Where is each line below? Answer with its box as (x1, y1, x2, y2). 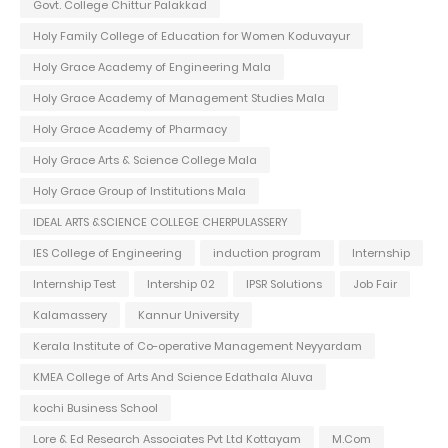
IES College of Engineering (33, 244, 182, 261)
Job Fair (353, 275, 397, 292)
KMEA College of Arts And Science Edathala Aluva (33, 368, 313, 385)
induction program (213, 244, 321, 261)
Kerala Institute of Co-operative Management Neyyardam (33, 337, 362, 354)
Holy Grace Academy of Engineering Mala (33, 58, 271, 75)
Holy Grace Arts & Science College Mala (33, 151, 257, 168)
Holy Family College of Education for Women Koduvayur (33, 27, 350, 44)
